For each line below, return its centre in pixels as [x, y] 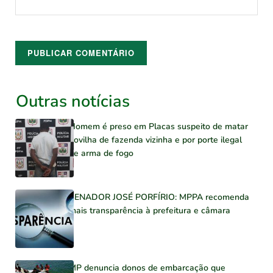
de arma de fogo [101, 154]
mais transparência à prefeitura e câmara [149, 211]
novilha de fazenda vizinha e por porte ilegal [155, 140]
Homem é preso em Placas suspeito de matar [158, 127]
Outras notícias [73, 101]
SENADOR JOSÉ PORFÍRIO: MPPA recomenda [159, 197]
